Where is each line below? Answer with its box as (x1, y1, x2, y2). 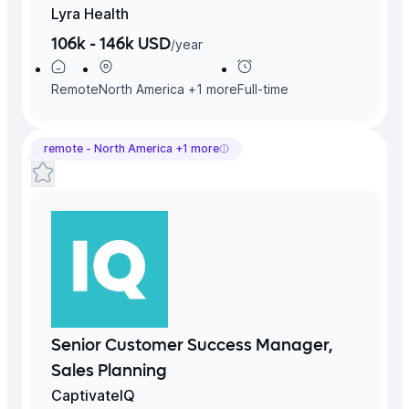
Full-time (237, 80, 288, 97)
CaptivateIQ (51, 385, 135, 404)
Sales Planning (51, 362, 167, 380)
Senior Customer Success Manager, (51, 337, 333, 354)
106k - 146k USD (51, 36, 171, 53)
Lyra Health (51, 4, 129, 23)
